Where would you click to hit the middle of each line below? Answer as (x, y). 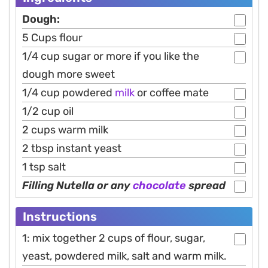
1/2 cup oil (48, 112)
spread (206, 186)
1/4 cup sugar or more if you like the (111, 57)
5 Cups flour (52, 38)
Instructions (60, 217)
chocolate (159, 186)
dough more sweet (68, 74)
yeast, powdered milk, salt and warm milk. (124, 256)
